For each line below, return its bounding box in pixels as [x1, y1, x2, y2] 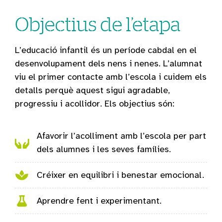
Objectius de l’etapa [15, 13, 180, 35]
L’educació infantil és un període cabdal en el [15, 45, 197, 56]
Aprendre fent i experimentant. [36, 195, 162, 207]
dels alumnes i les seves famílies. [36, 144, 171, 155]
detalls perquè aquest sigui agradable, [15, 85, 170, 96]
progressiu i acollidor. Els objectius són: [15, 98, 174, 110]
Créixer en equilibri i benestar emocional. [36, 169, 204, 181]
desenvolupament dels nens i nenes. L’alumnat [15, 58, 202, 69]
